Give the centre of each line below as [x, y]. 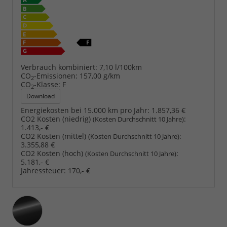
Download [41, 96]
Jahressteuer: [43, 171]
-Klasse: [47, 85]
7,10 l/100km [121, 67]
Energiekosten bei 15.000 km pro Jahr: [85, 110]
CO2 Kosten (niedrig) [57, 119]
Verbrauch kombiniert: [59, 67]
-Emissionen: [56, 76]
